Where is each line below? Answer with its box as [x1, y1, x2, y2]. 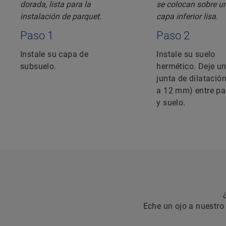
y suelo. [156, 98, 186, 108]
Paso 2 [156, 29, 190, 42]
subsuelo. [20, 62, 56, 72]
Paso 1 [20, 29, 53, 42]
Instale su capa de [20, 49, 89, 60]
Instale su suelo [156, 49, 215, 60]
